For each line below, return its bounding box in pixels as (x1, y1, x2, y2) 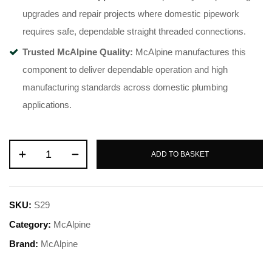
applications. (22, 100, 72, 110)
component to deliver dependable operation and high (22, 64, 228, 75)
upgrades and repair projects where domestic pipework (22, 8, 239, 19)
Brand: (9, 239, 41, 250)
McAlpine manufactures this (133, 47, 246, 58)
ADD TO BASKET (151, 149, 209, 158)
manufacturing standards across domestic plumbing (22, 82, 228, 93)
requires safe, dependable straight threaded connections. (22, 26, 246, 37)
